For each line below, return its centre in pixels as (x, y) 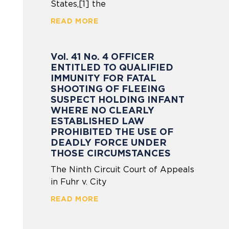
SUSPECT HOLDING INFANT (117, 99)
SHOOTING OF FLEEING (108, 88)
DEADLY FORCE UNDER (108, 142)
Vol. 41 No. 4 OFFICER (102, 56)
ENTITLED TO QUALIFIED (112, 67)
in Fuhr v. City (78, 181)
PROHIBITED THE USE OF (112, 131)
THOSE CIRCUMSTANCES (112, 153)
